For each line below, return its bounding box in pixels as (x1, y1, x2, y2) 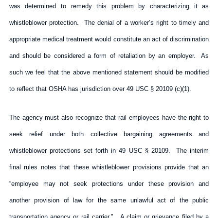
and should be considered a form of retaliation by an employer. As (9, 52, 209, 59)
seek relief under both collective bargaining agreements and (9, 130, 209, 138)
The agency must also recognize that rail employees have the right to (9, 113, 209, 121)
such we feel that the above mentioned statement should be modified (9, 68, 209, 76)
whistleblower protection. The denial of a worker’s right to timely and (9, 18, 209, 26)
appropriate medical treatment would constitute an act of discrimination (9, 35, 209, 43)
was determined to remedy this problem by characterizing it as (9, 2, 209, 10)
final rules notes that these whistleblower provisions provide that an (9, 163, 209, 171)
